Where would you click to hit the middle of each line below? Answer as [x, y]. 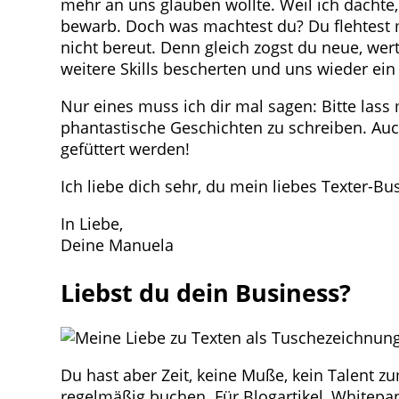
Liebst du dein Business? [206, 292]
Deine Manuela [117, 245]
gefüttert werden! [125, 149]
